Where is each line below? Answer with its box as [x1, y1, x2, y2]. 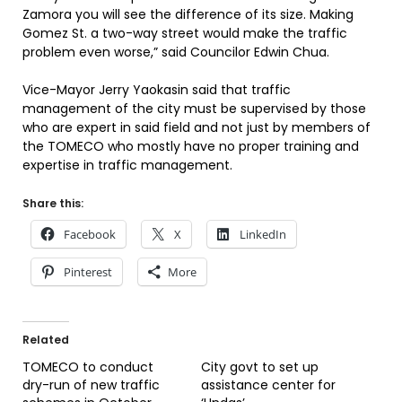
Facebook [64, 226, 116, 242]
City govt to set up [201, 358, 319, 376]
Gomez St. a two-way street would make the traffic [22, 24, 347, 42]
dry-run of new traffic [22, 376, 160, 394]
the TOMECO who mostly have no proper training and [22, 137, 359, 155]
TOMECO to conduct [22, 358, 153, 376]
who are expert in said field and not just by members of [22, 118, 371, 136]
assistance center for [201, 376, 336, 394]
